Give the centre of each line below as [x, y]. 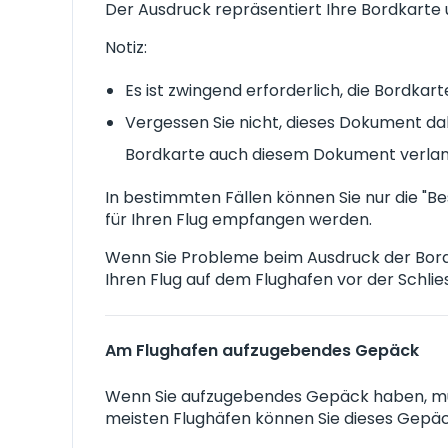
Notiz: [126, 47]
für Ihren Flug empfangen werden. [238, 219]
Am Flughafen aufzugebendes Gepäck [262, 350]
